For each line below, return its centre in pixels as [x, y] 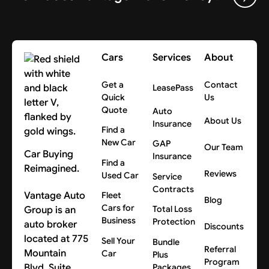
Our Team [223, 147]
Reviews [220, 173]
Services [172, 58]
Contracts [174, 189]
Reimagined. [52, 169]
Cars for [118, 208]
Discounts [224, 226]
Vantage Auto [55, 195]
